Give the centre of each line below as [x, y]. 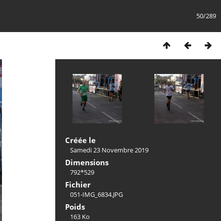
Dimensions [87, 162]
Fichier [78, 184]
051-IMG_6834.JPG [96, 194]
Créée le [80, 140]
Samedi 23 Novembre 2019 [109, 150]
